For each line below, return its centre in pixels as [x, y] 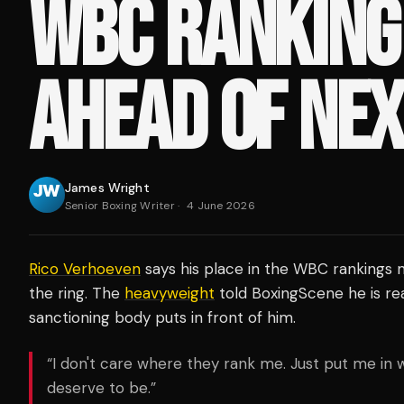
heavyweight [170, 293]
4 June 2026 [221, 206]
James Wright [107, 188]
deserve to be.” [101, 388]
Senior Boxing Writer [120, 206]
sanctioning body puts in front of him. [162, 317]
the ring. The [77, 293]
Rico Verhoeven [85, 269]
